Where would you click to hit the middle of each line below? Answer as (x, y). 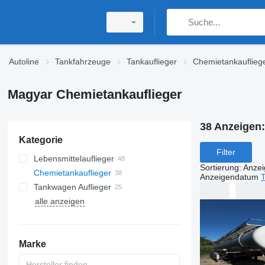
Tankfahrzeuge (83, 62)
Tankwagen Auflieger (72, 187)
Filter (226, 152)
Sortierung (219, 167)
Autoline (24, 62)
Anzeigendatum (229, 177)
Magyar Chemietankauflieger (95, 94)
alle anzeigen (59, 201)
